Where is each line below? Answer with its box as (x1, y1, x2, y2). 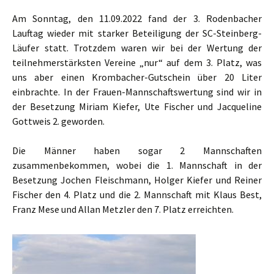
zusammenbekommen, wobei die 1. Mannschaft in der (12, 159, 262, 171)
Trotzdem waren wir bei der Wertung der (73, 42, 262, 54)
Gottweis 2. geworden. (12, 115, 105, 127)
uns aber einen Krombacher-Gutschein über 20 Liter (12, 71, 262, 83)
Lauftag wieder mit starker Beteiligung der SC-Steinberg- (12, 27, 262, 39)
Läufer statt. (12, 42, 73, 54)
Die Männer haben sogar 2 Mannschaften (12, 144, 262, 157)
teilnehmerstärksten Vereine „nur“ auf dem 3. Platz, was (12, 56, 262, 68)
